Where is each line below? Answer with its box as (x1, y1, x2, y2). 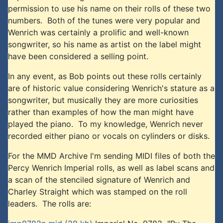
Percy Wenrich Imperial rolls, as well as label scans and (8, 162, 215, 173)
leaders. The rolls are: (8, 198, 91, 209)
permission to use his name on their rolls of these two (8, 3, 211, 13)
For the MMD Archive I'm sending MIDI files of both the (8, 150, 215, 161)
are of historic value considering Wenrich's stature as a (8, 83, 215, 93)
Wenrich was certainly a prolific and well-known (8, 27, 189, 37)
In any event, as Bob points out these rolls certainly (8, 71, 202, 81)
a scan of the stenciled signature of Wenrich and (8, 174, 190, 185)
